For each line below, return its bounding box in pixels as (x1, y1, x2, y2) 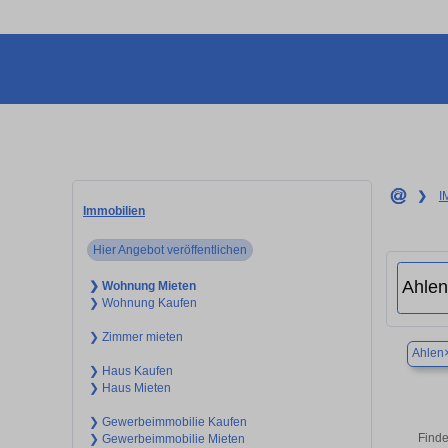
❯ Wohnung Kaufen (88, 295, 197, 310)
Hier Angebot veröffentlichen (93, 242, 248, 257)
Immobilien (83, 203, 145, 218)
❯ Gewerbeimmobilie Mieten (88, 431, 245, 446)
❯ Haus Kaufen (88, 363, 173, 378)
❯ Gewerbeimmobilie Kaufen (88, 414, 247, 429)
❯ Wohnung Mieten (88, 278, 196, 293)
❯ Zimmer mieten (88, 329, 183, 344)
